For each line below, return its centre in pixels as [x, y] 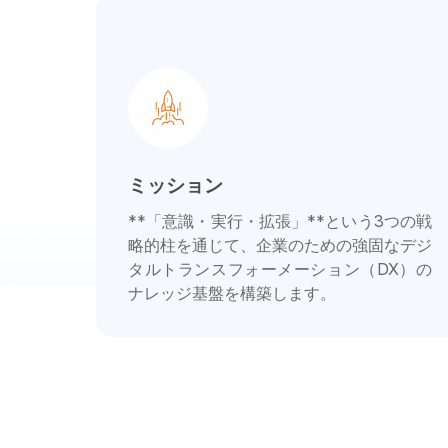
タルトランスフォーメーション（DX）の [279, 268]
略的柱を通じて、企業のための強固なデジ [279, 244]
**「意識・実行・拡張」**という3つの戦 [279, 220]
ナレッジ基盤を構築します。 [231, 292]
